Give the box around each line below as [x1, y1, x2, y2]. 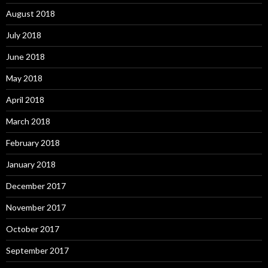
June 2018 [6, 51, 45, 62]
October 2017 [6, 224, 59, 234]
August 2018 [6, 8, 55, 19]
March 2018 [6, 116, 50, 127]
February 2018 [6, 138, 60, 148]
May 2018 [6, 73, 42, 84]
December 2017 [6, 181, 66, 191]
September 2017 [6, 245, 69, 256]
